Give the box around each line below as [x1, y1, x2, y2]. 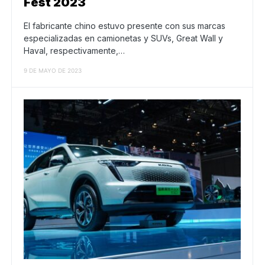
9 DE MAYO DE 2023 [24, 66, 82, 74]
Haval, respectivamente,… [24, 45, 125, 56]
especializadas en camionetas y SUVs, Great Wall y [24, 33, 223, 43]
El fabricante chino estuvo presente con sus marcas [24, 20, 225, 31]
